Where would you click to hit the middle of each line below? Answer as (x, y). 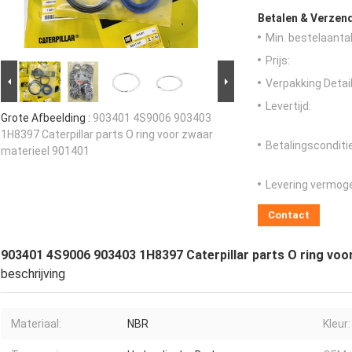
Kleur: (337, 324)
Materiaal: (36, 324)
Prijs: (278, 61)
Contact (289, 215)
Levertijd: (288, 106)
